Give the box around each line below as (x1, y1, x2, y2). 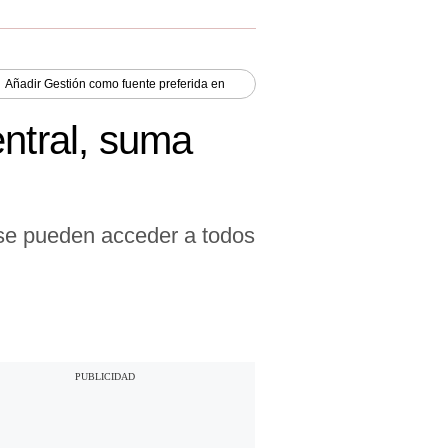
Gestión (44, 76, 86, 91)
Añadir (5, 76, 44, 91)
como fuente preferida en (86, 76, 225, 91)
